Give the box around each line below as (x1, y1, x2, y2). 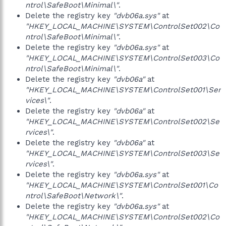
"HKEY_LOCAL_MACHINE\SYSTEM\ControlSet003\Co (25, 53, 219, 63)
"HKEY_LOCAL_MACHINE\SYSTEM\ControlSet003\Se (25, 149, 219, 158)
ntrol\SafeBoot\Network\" (25, 191, 122, 200)
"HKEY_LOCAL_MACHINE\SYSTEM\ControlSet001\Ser (25, 85, 221, 94)
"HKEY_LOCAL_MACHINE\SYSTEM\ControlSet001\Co (25, 181, 218, 190)
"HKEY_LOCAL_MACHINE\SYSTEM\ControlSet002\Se (25, 117, 219, 126)
